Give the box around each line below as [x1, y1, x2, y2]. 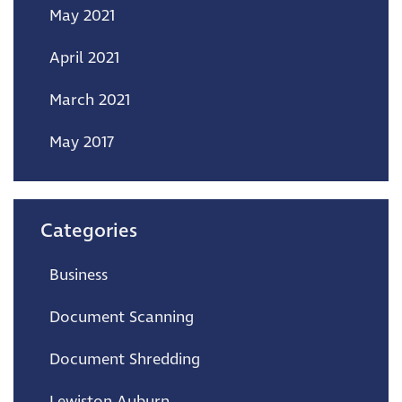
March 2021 [49, 89, 130, 111]
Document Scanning [49, 306, 194, 328]
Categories [40, 217, 137, 244]
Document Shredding [49, 348, 200, 371]
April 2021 [49, 47, 119, 69]
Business [49, 264, 108, 286]
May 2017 [49, 131, 114, 153]
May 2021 [49, 4, 115, 27]
